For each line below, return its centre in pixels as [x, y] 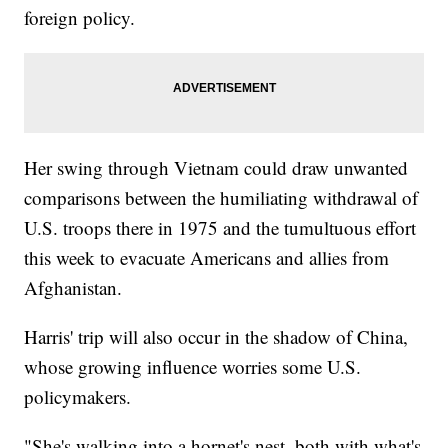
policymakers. [78, 397]
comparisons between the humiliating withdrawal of [221, 198]
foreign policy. [80, 18]
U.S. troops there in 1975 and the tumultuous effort [220, 228]
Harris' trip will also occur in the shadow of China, [216, 337]
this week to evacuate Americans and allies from [207, 258]
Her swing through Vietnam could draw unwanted [216, 168]
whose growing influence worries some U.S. [193, 367]
